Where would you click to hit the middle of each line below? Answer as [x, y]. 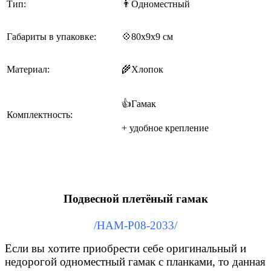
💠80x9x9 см [147, 37]
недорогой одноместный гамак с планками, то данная [135, 261]
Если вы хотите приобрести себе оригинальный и [126, 248]
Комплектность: [40, 115]
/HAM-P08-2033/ [135, 225]
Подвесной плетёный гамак [135, 198]
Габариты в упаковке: [51, 37]
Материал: [28, 69]
